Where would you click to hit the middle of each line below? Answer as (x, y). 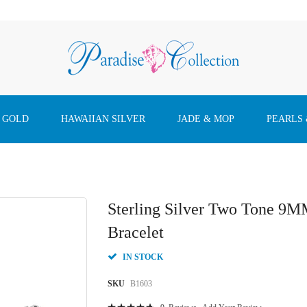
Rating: (119, 301)
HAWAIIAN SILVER (103, 119)
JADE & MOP (206, 119)
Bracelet (136, 232)
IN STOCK (143, 257)
